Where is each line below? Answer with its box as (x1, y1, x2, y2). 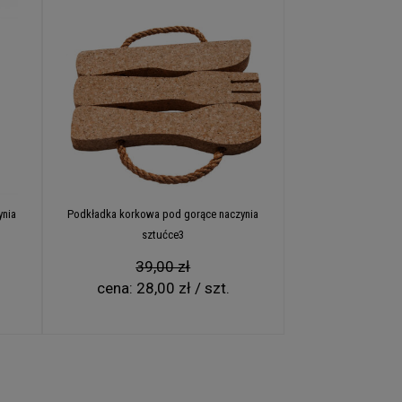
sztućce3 (142, 228, 185, 242)
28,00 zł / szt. (135, 279, 230, 298)
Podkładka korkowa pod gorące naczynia (67, 207, 259, 222)
